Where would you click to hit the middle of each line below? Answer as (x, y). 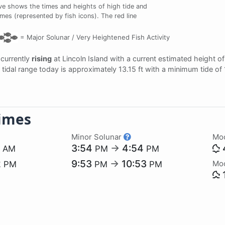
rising (42, 58)
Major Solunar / (50, 37)
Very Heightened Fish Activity (122, 37)
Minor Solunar (98, 137)
